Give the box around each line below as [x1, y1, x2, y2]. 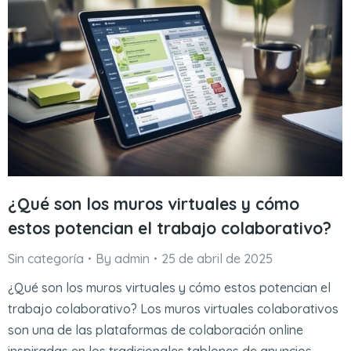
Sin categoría [8, 250, 84, 266]
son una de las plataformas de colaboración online [8, 321, 303, 338]
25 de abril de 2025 [161, 250, 273, 266]
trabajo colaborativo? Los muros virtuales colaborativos [8, 300, 338, 317]
